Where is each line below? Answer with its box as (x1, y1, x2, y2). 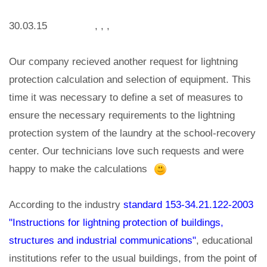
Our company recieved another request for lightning (9, 56, 238, 67)
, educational (196, 235, 253, 246)
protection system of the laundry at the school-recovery (9, 128, 256, 139)
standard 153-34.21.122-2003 (123, 199, 253, 210)
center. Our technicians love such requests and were (9, 145, 244, 157)
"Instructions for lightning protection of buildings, (9, 217, 223, 228)
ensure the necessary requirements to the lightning (9, 110, 235, 121)
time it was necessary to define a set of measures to (9, 92, 243, 103)
